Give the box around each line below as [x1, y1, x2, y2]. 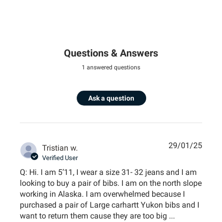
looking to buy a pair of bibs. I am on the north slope [20, 178, 202, 188]
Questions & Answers [64, 47, 158, 59]
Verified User [42, 154, 78, 162]
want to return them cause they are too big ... [20, 211, 175, 221]
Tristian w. [42, 143, 78, 153]
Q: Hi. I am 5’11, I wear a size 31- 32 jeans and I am [20, 167, 197, 177]
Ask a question [88, 94, 134, 103]
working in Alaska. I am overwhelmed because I [20, 189, 185, 199]
